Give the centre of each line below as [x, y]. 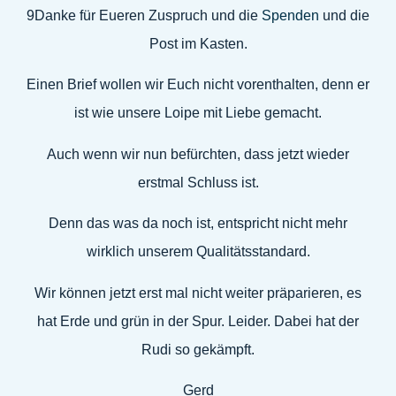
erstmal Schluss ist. [198, 182]
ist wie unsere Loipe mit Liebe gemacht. [198, 113]
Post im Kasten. [198, 44]
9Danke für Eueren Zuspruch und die [144, 15]
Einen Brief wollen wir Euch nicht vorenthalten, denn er [198, 85]
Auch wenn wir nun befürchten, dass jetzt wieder [198, 154]
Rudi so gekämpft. [198, 349]
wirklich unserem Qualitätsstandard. [198, 252]
